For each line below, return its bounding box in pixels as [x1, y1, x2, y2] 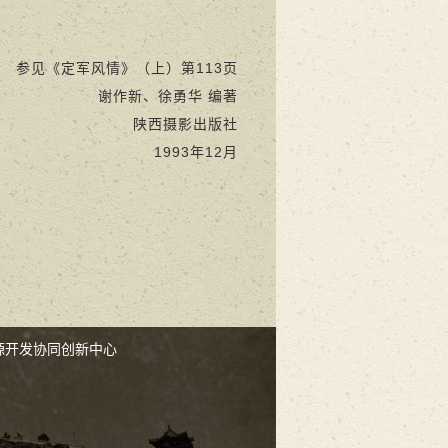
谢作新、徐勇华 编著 [98, 88, 238, 105]
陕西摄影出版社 [133, 116, 238, 133]
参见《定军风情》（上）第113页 [16, 60, 238, 77]
